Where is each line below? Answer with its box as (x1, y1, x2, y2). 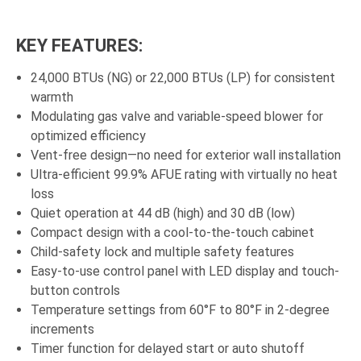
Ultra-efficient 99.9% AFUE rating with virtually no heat (31, 167, 338, 183)
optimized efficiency (31, 128, 147, 144)
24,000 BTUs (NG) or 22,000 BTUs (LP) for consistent (31, 70, 336, 86)
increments (31, 322, 95, 338)
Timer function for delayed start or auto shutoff (31, 341, 305, 357)
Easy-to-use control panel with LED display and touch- (31, 263, 340, 280)
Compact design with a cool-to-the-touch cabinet (31, 225, 315, 241)
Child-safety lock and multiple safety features (31, 244, 295, 260)
